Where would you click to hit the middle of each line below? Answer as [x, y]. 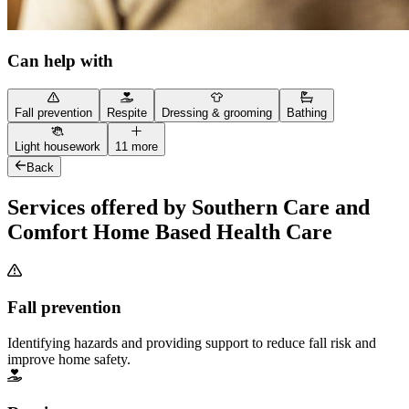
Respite [127, 113]
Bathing [307, 113]
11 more [136, 147]
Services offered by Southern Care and [189, 207]
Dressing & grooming [217, 113]
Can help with [60, 61]
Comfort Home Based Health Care [170, 231]
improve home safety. [69, 360]
